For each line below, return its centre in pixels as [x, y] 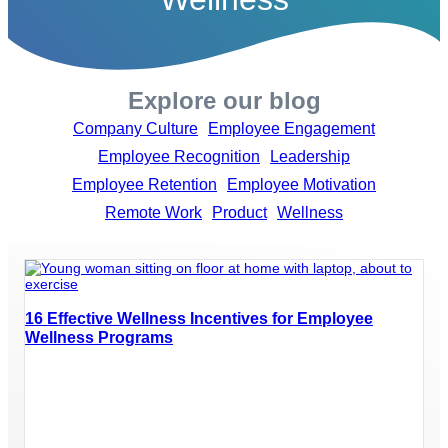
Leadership [310, 157]
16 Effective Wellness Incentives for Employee [199, 317]
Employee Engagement [291, 129]
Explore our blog [224, 101]
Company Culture [135, 129]
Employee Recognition [179, 157]
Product [239, 213]
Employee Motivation [301, 185]
